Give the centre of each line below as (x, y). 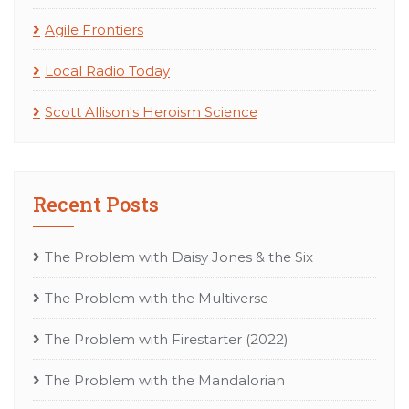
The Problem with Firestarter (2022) (167, 339)
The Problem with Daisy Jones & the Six (179, 257)
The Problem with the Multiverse (157, 298)
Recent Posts (96, 204)
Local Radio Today (107, 70)
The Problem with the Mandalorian (165, 380)
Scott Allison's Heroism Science (151, 111)
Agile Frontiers (94, 29)
